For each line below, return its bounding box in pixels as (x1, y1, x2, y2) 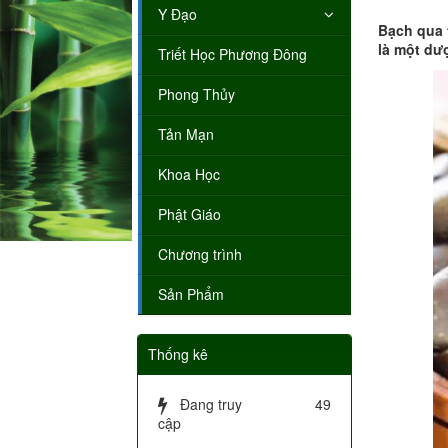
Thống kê (148, 344, 208, 365)
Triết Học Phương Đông (158, 44, 307, 65)
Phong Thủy (158, 84, 235, 105)
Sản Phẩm (158, 284, 224, 305)
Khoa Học (158, 164, 220, 185)
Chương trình (158, 244, 242, 265)
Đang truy (180, 394, 242, 415)
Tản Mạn (158, 124, 214, 145)
